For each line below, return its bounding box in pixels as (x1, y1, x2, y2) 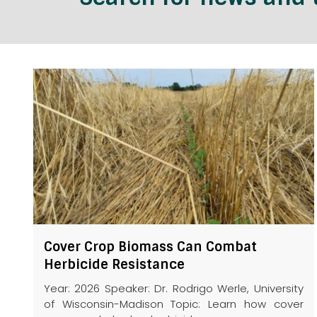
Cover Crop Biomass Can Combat (44, 238, 257, 255)
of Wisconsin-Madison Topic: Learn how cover (44, 296, 304, 311)
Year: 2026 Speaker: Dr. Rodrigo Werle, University (44, 281, 304, 296)
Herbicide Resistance (44, 256, 185, 273)
